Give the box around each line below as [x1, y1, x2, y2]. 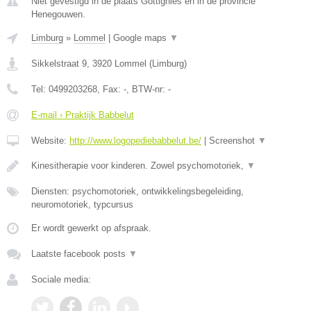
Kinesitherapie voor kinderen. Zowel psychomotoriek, [31, 160, 246, 171]
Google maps [113, 33, 169, 43]
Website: [31, 135, 69, 146]
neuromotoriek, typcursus [31, 199, 133, 210]
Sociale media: [31, 274, 91, 285]
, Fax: [97, 84, 124, 94]
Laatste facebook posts [31, 249, 128, 259]
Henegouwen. [31, 9, 85, 19]
